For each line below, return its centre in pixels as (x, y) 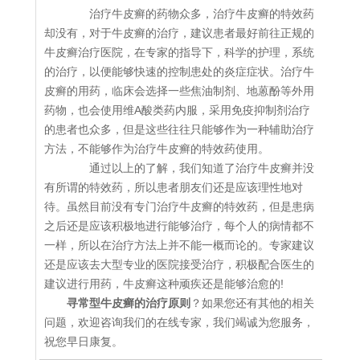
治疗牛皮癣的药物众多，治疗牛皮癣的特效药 (190, 14)
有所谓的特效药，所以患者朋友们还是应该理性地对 (174, 188)
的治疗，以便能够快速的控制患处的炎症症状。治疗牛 (179, 72)
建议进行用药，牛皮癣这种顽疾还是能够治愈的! (164, 284)
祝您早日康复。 (84, 342)
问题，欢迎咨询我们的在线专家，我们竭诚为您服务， (179, 323)
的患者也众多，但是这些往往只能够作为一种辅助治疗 (179, 130)
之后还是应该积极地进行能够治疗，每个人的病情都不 (179, 226)
